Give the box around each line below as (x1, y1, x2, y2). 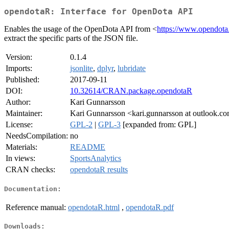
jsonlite (70, 64, 93, 73)
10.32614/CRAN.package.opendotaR (70, 86, 192, 96)
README (70, 143, 105, 152)
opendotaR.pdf (126, 202, 174, 212)
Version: (6, 53, 32, 62)
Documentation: (4, 185, 61, 193)
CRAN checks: (6, 165, 55, 174)
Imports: (6, 64, 32, 73)
